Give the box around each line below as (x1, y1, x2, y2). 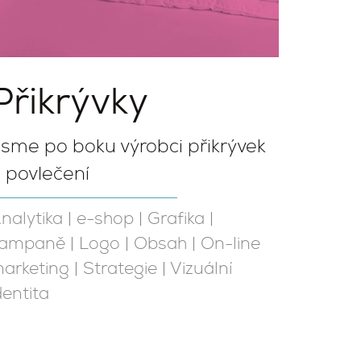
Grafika (147, 209, 205, 230)
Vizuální (170, 259, 232, 280)
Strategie (83, 259, 157, 280)
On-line (201, 234, 260, 255)
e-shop (77, 209, 134, 230)
